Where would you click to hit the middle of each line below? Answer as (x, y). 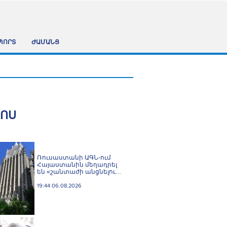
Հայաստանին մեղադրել (77, 165)
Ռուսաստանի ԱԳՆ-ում (74, 158)
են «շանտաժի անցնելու (76, 172)
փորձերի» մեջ (60, 179)
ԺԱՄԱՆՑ (45, 43)
